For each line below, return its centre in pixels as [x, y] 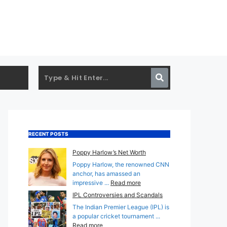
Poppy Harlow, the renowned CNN [121, 164]
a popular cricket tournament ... [116, 216]
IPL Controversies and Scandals [118, 195]
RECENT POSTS [48, 134]
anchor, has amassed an [106, 173]
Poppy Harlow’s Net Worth [109, 152]
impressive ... [91, 182]
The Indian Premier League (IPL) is [121, 207]
